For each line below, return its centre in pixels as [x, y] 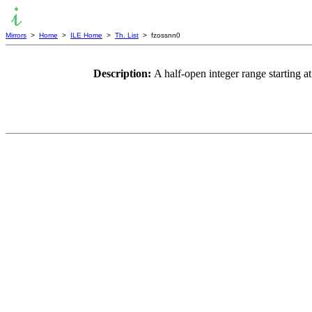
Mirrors [16, 35]
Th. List [127, 35]
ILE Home [86, 35]
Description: [124, 73]
